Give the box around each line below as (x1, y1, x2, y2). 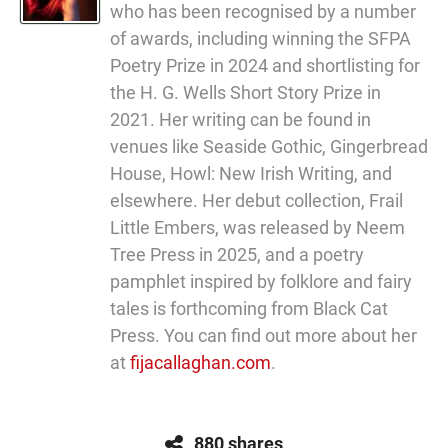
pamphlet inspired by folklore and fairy (110, 271, 412, 292)
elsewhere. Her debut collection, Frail (110, 190, 403, 211)
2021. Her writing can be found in (110, 109, 371, 130)
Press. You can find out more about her (110, 325, 417, 346)
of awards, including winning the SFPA (110, 28, 411, 49)
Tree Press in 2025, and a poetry (110, 244, 364, 265)
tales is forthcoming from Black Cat (110, 298, 388, 319)
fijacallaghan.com (130, 352, 271, 373)
